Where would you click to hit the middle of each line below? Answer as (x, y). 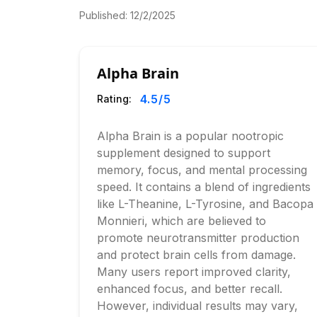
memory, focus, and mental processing (202, 170)
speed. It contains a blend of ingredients (204, 187)
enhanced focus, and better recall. (190, 289)
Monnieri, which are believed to (181, 221)
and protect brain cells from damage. (196, 255)
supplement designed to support (184, 153)
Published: (105, 15)
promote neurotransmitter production (198, 238)
